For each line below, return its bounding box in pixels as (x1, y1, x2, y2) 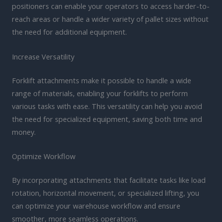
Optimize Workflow (12, 151, 75, 161)
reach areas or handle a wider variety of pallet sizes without (12, 14, 209, 24)
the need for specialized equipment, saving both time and (12, 113, 202, 124)
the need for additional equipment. (12, 27, 127, 37)
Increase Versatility (12, 51, 74, 61)
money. (12, 126, 36, 137)
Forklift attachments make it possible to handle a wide (12, 75, 191, 85)
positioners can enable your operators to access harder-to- (12, 1, 210, 11)
